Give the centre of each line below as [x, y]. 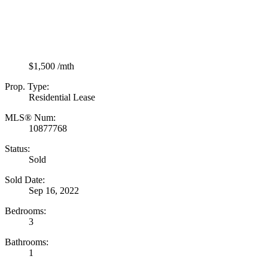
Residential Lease [62, 97]
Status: [17, 148]
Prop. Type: [27, 86]
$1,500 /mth [51, 66]
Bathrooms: [27, 242]
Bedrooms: [25, 211]
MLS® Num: [30, 117]
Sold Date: [25, 179]
